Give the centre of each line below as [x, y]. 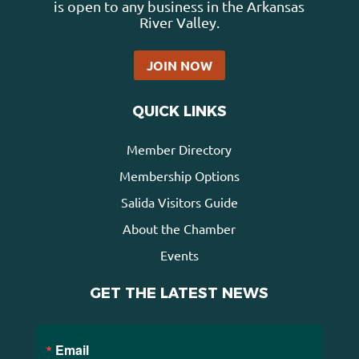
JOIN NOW [179, 66]
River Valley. [179, 22]
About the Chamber [179, 229]
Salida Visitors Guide [179, 202]
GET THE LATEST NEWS [179, 294]
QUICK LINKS [179, 112]
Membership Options [179, 176]
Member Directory [179, 149]
